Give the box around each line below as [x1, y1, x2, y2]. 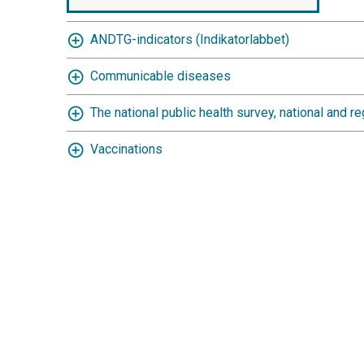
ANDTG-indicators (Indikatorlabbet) [90, 32, 289, 47]
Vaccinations [90, 141, 162, 157]
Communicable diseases [90, 68, 231, 84]
